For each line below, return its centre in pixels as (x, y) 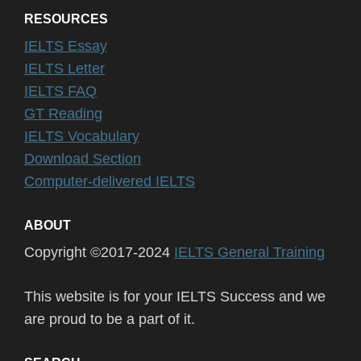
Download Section (83, 158)
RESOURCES (66, 19)
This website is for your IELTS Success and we (175, 296)
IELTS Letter (64, 68)
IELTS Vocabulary (82, 136)
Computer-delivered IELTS (110, 181)
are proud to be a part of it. (110, 319)
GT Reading (63, 113)
